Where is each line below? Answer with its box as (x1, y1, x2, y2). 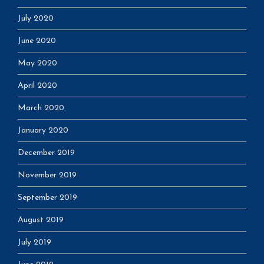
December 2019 (18, 148, 75, 157)
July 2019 (18, 237, 51, 247)
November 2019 (18, 170, 77, 180)
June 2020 (18, 36, 56, 45)
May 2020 (18, 58, 57, 68)
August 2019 (18, 215, 64, 225)
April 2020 (18, 81, 57, 90)
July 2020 (18, 14, 54, 23)
